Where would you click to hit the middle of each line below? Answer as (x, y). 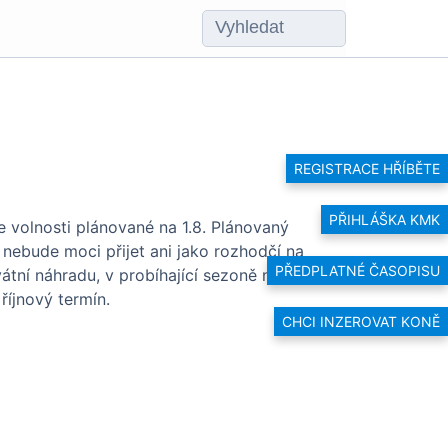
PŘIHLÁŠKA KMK (384, 219)
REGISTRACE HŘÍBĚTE (367, 168)
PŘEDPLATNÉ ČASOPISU (357, 270)
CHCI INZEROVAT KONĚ (361, 322)
